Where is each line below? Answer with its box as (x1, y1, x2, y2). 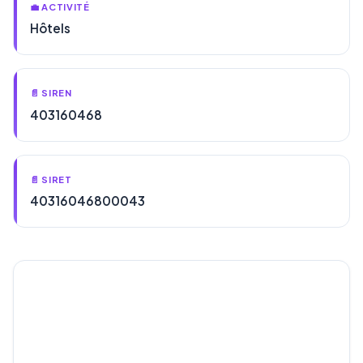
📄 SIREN (30, 87, 72, 99)
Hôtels (30, 20, 70, 36)
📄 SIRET (30, 173, 72, 185)
